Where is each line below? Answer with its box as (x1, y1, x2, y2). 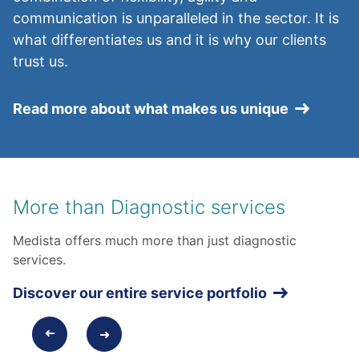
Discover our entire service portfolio (13, 284, 267, 301)
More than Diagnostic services (13, 195, 285, 219)
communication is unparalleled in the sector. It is (13, 9, 339, 26)
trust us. (13, 52, 68, 70)
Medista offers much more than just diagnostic (13, 232, 296, 248)
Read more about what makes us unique (13, 99, 288, 117)
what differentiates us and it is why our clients (13, 30, 326, 48)
